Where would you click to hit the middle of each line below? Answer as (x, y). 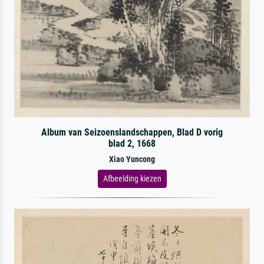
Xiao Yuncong (132, 159)
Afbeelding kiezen (132, 178)
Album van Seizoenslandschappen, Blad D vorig (132, 132)
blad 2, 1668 (132, 143)
